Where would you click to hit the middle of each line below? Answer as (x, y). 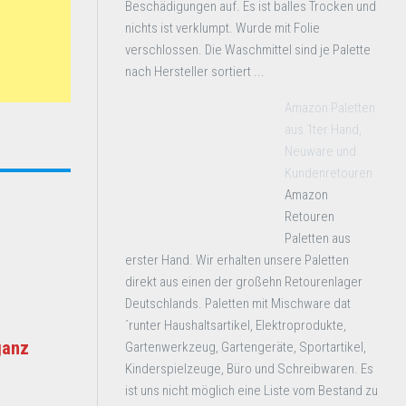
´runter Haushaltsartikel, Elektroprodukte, (236, 325)
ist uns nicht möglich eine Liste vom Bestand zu (251, 391)
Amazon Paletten (330, 108)
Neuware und (320, 151)
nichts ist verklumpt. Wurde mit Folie (222, 28)
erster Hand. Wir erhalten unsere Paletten (237, 260)
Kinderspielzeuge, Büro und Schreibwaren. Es (249, 369)
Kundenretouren (329, 173)
